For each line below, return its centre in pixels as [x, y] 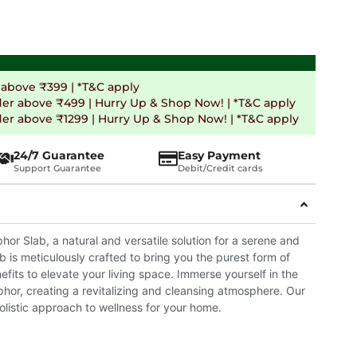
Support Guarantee [57, 168]
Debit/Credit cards [221, 168]
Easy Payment [220, 155]
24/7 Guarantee [59, 155]
